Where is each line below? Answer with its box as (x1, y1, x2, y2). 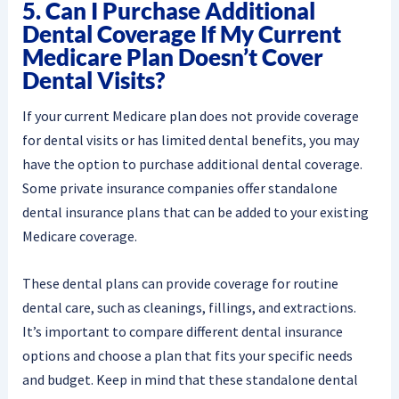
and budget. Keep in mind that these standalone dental (21, 370, 358, 389)
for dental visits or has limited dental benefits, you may (21, 131, 359, 150)
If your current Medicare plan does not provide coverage (21, 107, 359, 126)
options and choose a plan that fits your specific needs (21, 346, 353, 365)
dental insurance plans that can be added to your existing (21, 203, 369, 222)
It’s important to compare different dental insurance (21, 322, 343, 341)
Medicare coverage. (21, 227, 137, 246)
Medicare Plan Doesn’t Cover (21, 42, 323, 71)
